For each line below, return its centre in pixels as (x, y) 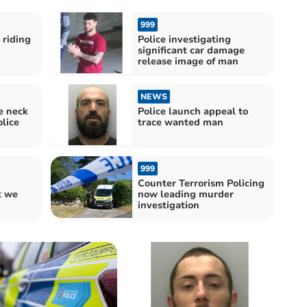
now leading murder (186, 195)
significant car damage (191, 50)
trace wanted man (181, 123)
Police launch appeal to (193, 112)
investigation (169, 206)
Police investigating (184, 39)
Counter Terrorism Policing (201, 184)
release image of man (188, 61)
